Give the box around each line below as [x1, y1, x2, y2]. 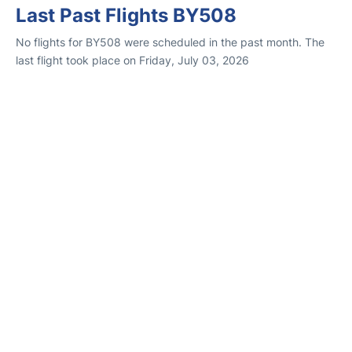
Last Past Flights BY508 [16, 4, 236, 27]
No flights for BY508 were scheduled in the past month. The [16, 35, 324, 49]
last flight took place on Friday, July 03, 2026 [16, 53, 249, 67]
